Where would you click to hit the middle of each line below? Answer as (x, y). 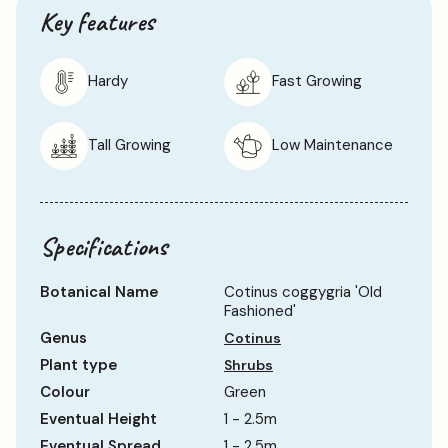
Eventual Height (98, 418)
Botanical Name (99, 291)
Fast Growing (317, 81)
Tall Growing (129, 145)
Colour (65, 391)
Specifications (104, 246)
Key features (97, 21)
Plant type (78, 364)
